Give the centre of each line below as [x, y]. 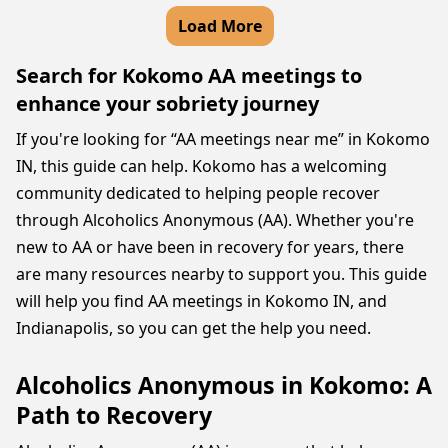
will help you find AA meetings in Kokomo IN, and [201, 301]
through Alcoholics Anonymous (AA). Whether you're [215, 220]
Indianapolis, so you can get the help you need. [193, 328]
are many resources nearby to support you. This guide [221, 274]
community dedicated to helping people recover [198, 193]
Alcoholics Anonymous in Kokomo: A [224, 385]
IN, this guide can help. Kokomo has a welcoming [201, 166]
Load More [220, 26]
